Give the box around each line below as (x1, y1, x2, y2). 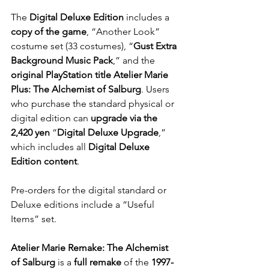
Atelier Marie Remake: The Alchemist (11, 242, 171, 253)
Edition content (11, 156, 77, 167)
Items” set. (11, 213, 56, 225)
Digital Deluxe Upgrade (57, 127, 159, 138)
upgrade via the (91, 112, 160, 124)
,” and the (113, 55, 157, 66)
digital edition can (11, 112, 91, 124)
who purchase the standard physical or (11, 98, 177, 109)
